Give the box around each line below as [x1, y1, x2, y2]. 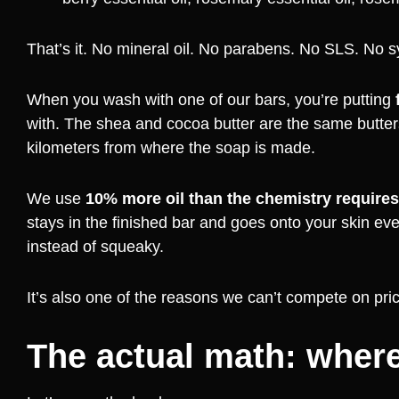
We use [27, 190, 85, 208]
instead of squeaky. [27, 238, 164, 256]
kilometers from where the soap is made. [27, 139, 315, 158]
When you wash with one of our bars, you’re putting [27, 91, 395, 110]
